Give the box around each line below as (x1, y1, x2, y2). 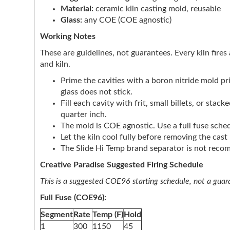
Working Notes (40, 32, 95, 41)
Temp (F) (92, 210, 123, 219)
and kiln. (40, 60, 70, 68)
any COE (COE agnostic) (82, 16, 171, 24)
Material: (61, 5, 93, 13)
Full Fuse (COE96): (40, 194, 106, 202)
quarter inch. (61, 110, 107, 119)
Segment (41, 210, 73, 219)
